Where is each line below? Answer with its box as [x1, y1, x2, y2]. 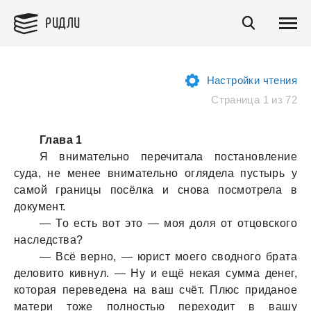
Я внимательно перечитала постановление [40, 151, 297, 162]
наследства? [14, 234, 83, 246]
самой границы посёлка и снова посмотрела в [14, 184, 297, 196]
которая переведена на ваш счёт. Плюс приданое [14, 284, 297, 296]
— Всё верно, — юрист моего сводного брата [40, 251, 297, 262]
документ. [14, 201, 66, 212]
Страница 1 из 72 [211, 94, 297, 106]
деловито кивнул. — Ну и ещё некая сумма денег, [14, 267, 297, 279]
